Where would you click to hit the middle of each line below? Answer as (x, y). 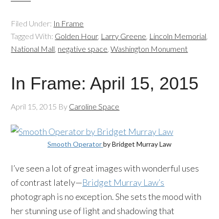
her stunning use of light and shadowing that (93, 211)
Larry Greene (124, 36)
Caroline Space (94, 106)
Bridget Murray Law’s (123, 182)
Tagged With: (33, 36)
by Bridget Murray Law (137, 144)
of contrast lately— (47, 182)
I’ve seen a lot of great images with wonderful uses (105, 168)
